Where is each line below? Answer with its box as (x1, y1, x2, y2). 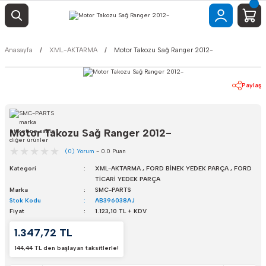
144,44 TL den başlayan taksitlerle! (14, 244, 119, 252)
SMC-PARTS (94, 186, 131, 194)
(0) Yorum (65, 147, 94, 155)
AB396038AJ (94, 197, 135, 204)
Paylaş (242, 81, 261, 89)
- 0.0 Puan (94, 147, 126, 155)
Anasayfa (5, 46, 33, 54)
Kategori (9, 164, 36, 172)
